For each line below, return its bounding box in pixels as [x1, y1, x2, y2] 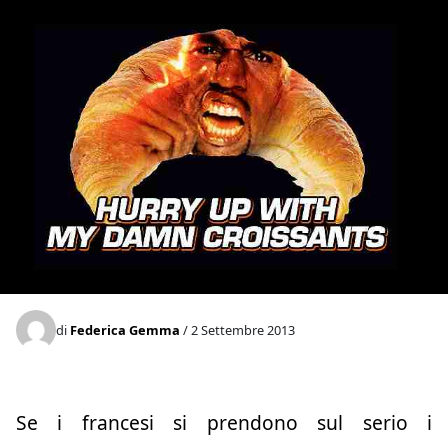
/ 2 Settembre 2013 [180, 320, 295, 339]
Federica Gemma [70, 320, 180, 339]
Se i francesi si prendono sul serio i [16, 409, 432, 437]
